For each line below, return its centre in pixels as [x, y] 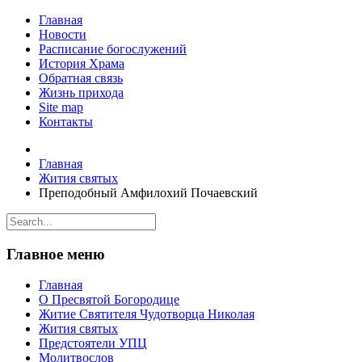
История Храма [82, 63]
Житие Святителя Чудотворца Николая [147, 314]
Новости [63, 34]
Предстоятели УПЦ [93, 343]
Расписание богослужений [113, 49]
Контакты [66, 122]
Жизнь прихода [81, 93]
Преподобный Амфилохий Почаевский [148, 193]
